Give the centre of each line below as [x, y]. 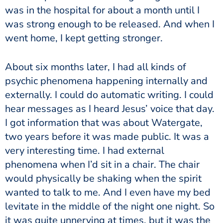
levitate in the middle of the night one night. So [110, 206]
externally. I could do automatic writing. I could [109, 95]
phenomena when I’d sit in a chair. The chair [102, 164]
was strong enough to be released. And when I [110, 24]
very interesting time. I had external [85, 150]
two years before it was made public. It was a [107, 136]
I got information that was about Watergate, [104, 122]
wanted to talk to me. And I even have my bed [108, 192]
